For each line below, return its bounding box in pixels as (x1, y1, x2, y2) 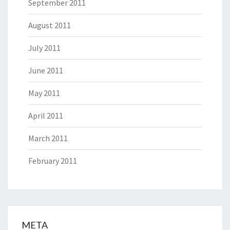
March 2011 (28, 133, 68, 144)
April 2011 (28, 110, 63, 121)
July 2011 (28, 43, 61, 53)
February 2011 (28, 156, 77, 166)
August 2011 (28, 20, 71, 31)
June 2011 (28, 65, 63, 76)
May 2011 (28, 88, 60, 99)
